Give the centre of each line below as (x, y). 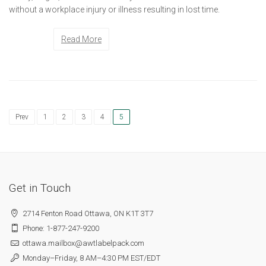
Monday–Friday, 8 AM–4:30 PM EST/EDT (90, 258)
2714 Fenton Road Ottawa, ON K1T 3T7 (87, 213)
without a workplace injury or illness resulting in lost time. (114, 9)
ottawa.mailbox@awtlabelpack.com (82, 243)
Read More (81, 39)
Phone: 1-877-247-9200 (60, 228)
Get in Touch (40, 188)
